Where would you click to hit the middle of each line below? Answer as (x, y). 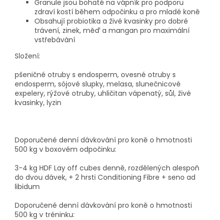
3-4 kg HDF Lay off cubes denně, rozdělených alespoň (107, 168)
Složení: (27, 56)
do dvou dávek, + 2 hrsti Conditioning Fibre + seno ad (105, 177)
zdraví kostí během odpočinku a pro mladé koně (117, 12)
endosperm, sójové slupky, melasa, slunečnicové (98, 84)
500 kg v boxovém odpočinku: (66, 149)
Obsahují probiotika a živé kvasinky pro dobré (111, 21)
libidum (27, 186)
